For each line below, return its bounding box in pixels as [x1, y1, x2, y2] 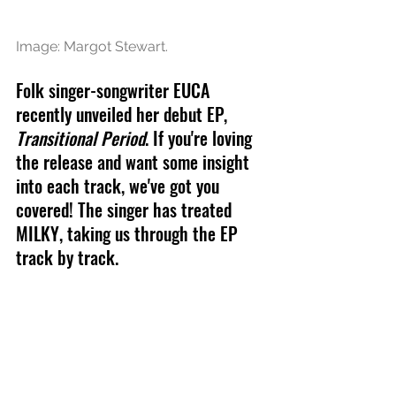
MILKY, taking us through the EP [16, 219, 242, 247]
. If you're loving [145, 124, 256, 151]
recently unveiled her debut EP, [16, 100, 232, 127]
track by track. [16, 243, 118, 270]
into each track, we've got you [16, 171, 224, 199]
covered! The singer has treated [16, 195, 236, 223]
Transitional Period [16, 124, 145, 151]
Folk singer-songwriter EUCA [16, 76, 214, 103]
